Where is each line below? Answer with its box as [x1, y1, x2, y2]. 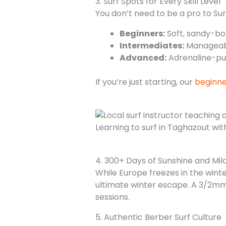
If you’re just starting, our [95, 76, 195, 88]
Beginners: [119, 27, 165, 39]
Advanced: [119, 51, 166, 64]
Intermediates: [119, 39, 184, 51]
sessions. [95, 191, 130, 203]
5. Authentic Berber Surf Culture [95, 211, 221, 223]
